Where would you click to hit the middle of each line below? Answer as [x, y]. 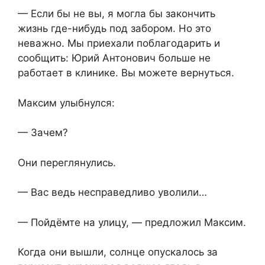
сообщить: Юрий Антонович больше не [114, 58]
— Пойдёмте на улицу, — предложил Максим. [132, 222]
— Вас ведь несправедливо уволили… [112, 193]
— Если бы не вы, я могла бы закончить [117, 14]
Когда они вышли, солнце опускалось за [118, 252]
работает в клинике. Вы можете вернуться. [126, 73]
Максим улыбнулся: [66, 103]
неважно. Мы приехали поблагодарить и [119, 43]
